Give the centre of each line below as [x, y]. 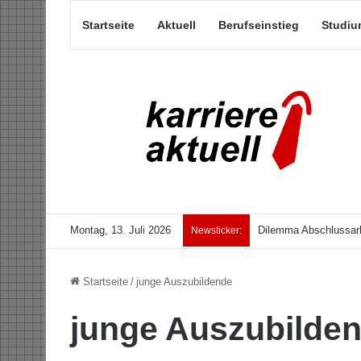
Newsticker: [216, 231]
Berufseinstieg [259, 25]
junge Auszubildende [184, 282]
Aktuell [176, 25]
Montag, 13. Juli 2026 [120, 230]
